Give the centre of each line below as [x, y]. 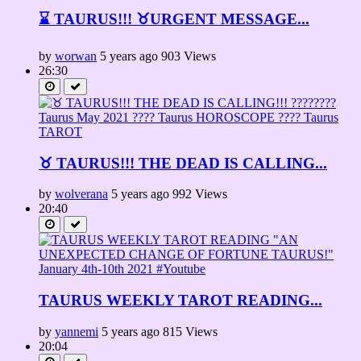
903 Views [189, 56]
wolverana [81, 194]
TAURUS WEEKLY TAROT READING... [180, 301]
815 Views [190, 331]
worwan [76, 56]
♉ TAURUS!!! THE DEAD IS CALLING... [183, 163]
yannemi [77, 331]
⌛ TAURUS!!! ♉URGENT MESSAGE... [174, 19]
